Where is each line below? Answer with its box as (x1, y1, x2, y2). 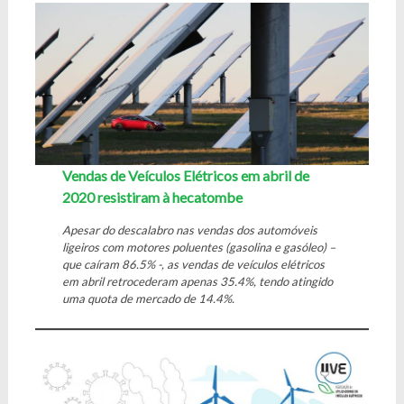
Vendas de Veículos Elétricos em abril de (61, 166, 309, 184)
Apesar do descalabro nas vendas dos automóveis (61, 222, 317, 237)
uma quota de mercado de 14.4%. (61, 290, 234, 306)
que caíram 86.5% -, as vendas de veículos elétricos (61, 256, 325, 271)
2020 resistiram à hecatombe (61, 188, 243, 206)
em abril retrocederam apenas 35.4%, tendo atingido (61, 273, 333, 289)
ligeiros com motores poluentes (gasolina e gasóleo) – (61, 239, 335, 254)
